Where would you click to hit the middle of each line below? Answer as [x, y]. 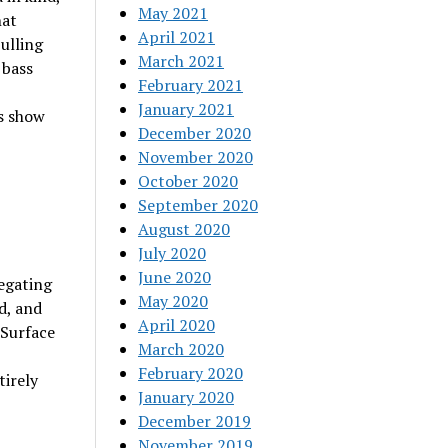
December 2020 [195, 133]
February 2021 [191, 85]
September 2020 [198, 205]
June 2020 [175, 277]
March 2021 [181, 61]
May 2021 [173, 13]
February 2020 [191, 373]
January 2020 [186, 397]
